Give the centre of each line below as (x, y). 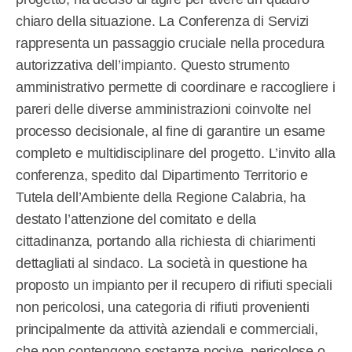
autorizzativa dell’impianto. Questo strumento (153, 65)
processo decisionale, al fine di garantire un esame (170, 131)
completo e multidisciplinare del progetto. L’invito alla (176, 153)
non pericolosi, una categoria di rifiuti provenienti (163, 307)
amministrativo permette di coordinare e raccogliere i (176, 87)
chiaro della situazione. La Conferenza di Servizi (163, 21)
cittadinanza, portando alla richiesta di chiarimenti (166, 241)
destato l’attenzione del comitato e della (136, 219)
